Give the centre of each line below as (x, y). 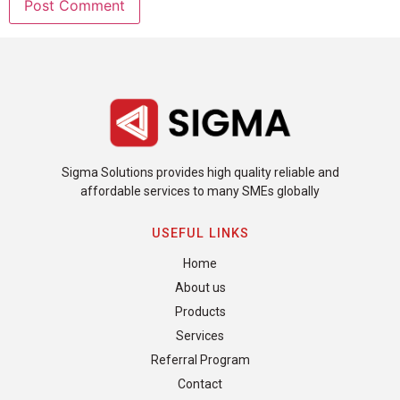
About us (200, 288)
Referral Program (200, 360)
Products (200, 312)
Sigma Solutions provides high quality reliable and (200, 173)
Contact (200, 384)
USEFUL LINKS (200, 234)
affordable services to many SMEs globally (200, 192)
